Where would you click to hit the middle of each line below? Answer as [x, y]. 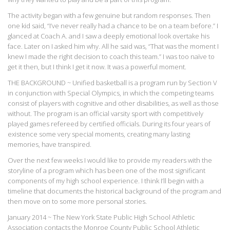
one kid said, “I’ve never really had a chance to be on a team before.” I [113, 26]
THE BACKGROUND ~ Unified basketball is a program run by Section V [112, 83]
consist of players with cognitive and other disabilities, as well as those [113, 103]
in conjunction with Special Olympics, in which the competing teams [111, 93]
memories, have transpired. [50, 145]
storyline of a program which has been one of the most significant [107, 171]
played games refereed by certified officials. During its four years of [109, 124]
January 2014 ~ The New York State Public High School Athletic [101, 217]
